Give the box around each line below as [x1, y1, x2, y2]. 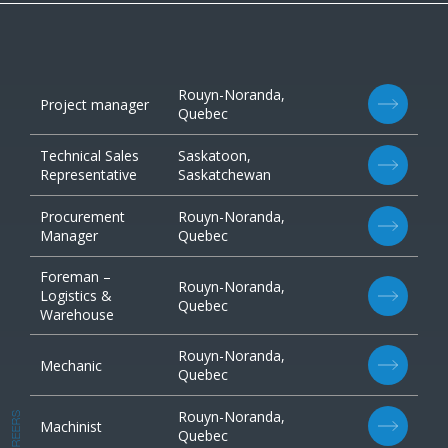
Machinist [40, 416, 102, 436]
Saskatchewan [178, 165, 272, 184]
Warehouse [40, 305, 114, 324]
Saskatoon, [178, 146, 252, 165]
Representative [40, 165, 137, 184]
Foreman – [40, 267, 111, 286]
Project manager [40, 94, 149, 114]
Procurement [40, 207, 125, 226]
